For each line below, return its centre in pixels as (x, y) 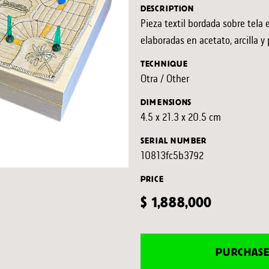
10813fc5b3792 (172, 156)
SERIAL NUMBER (174, 141)
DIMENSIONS (166, 102)
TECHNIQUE (164, 64)
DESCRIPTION (167, 9)
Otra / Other (165, 79)
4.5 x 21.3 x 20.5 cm (181, 117)
